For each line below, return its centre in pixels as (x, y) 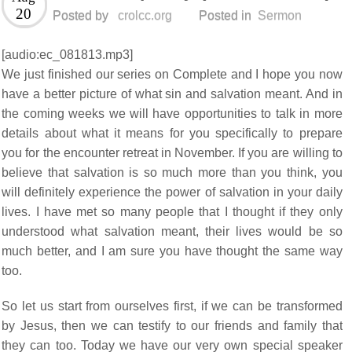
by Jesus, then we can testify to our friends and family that (172, 325)
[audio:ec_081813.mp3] (68, 54)
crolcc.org (145, 15)
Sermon (280, 15)
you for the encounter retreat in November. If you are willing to (172, 152)
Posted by (81, 15)
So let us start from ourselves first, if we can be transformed (172, 306)
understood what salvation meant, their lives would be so (172, 231)
